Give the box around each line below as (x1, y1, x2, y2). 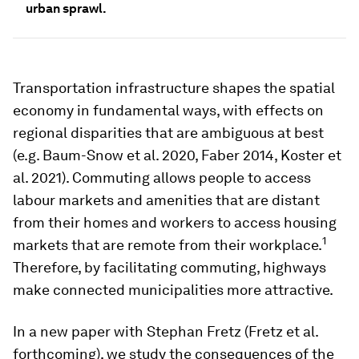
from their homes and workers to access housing (13, 214, 337, 231)
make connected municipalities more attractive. (13, 281, 333, 298)
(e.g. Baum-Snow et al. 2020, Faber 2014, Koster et (13, 147, 341, 163)
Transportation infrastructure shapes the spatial (13, 79, 335, 96)
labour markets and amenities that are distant (13, 192, 320, 208)
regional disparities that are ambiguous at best (13, 124, 324, 141)
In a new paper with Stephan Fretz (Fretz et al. (13, 323, 318, 340)
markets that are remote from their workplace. (13, 236, 322, 253)
